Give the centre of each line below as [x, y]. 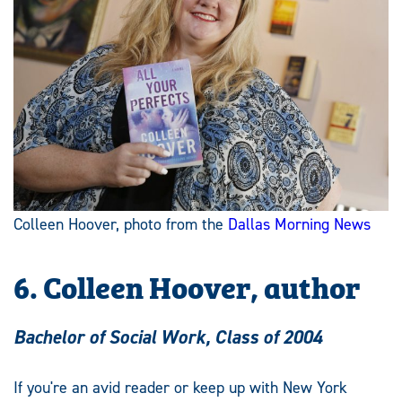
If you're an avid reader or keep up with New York [180, 388]
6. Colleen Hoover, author [187, 286]
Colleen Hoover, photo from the [121, 225]
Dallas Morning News [299, 225]
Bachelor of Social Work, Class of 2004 [168, 338]
